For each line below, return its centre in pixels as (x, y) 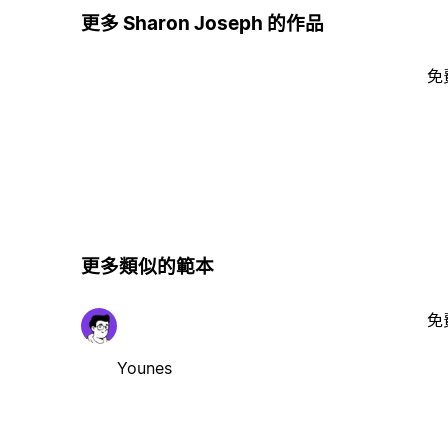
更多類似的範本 (147, 267)
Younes (144, 367)
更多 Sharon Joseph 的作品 (202, 23)
